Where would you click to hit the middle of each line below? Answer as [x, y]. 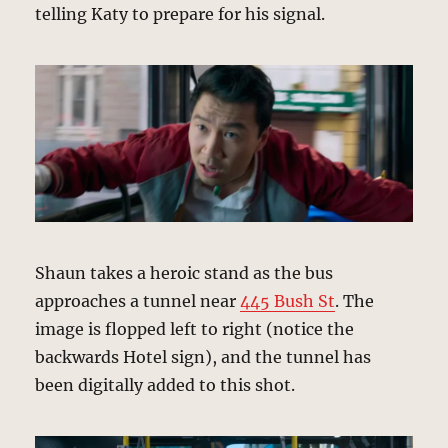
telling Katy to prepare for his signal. [180, 13]
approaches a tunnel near [138, 301]
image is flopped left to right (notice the [195, 329]
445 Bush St [288, 301]
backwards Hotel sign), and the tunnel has [203, 357]
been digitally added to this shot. [165, 385]
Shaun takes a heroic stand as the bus [184, 273]
